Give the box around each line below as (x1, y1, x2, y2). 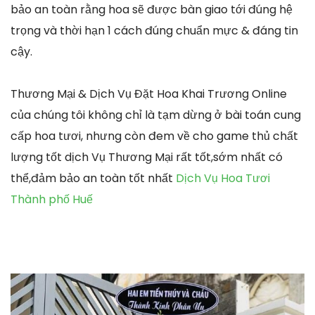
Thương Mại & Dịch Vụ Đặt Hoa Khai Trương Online (11, 86, 287, 103)
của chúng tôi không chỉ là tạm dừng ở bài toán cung (11, 107, 301, 124)
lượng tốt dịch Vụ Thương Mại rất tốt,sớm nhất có (11, 149, 283, 166)
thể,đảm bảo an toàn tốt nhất (11, 170, 176, 187)
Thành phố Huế (11, 191, 93, 208)
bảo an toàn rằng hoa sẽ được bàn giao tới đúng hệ (11, 1, 292, 18)
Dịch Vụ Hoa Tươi (176, 170, 270, 187)
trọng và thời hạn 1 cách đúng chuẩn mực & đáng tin (11, 22, 298, 39)
